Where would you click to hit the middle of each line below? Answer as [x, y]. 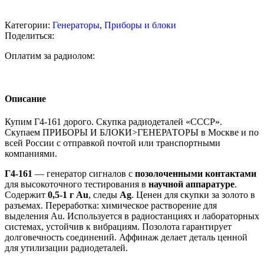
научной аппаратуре [192, 184]
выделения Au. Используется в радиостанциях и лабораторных [132, 216]
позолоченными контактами [196, 174]
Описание [25, 98]
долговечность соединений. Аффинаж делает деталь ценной [126, 237]
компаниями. [31, 154]
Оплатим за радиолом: [50, 55]
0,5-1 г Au [68, 195]
